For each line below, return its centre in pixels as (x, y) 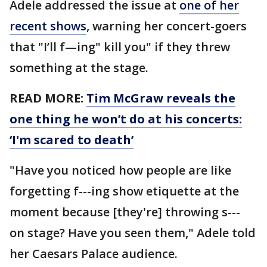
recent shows (48, 26)
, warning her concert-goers (167, 26)
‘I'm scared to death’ (72, 140)
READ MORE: (48, 98)
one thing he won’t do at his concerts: (126, 119)
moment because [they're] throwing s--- (125, 212)
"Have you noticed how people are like (120, 170)
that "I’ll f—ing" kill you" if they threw (120, 47)
